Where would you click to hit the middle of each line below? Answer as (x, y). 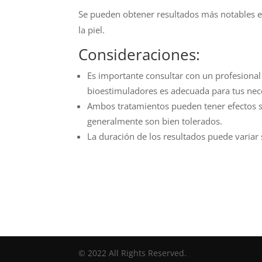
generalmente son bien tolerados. (155, 121)
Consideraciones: (139, 55)
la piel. (92, 30)
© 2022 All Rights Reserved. (133, 253)
